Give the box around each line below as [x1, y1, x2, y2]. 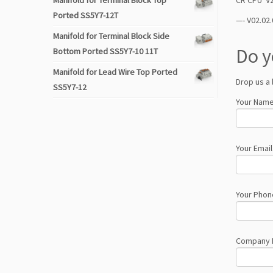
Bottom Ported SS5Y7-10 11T [53, 46, 158, 57]
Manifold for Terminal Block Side [53, 30, 169, 41]
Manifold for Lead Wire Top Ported [53, 66, 177, 77]
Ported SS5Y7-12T [53, 10, 118, 21]
